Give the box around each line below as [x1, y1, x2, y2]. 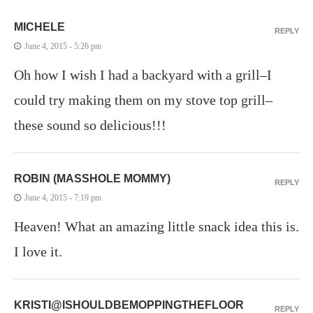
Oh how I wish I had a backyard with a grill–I [14, 67, 272, 83]
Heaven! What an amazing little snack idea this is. [14, 219, 299, 235]
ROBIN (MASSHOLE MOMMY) [14, 173, 170, 185]
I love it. [14, 244, 62, 260]
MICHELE [14, 21, 65, 34]
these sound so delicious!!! [14, 117, 166, 133]
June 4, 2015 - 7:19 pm [24, 193, 101, 203]
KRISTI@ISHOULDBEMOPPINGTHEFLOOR [14, 299, 244, 312]
